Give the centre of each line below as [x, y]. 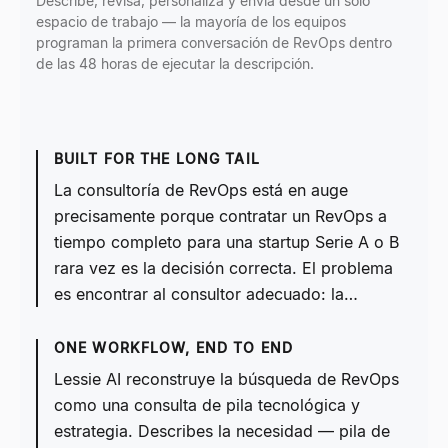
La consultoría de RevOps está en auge [201, 190]
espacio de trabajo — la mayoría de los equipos [191, 21]
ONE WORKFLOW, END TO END [173, 347]
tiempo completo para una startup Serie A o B [226, 242]
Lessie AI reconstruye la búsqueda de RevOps [226, 379]
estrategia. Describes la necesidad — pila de [222, 431]
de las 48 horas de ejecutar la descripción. [175, 63]
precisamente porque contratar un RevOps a [220, 216]
